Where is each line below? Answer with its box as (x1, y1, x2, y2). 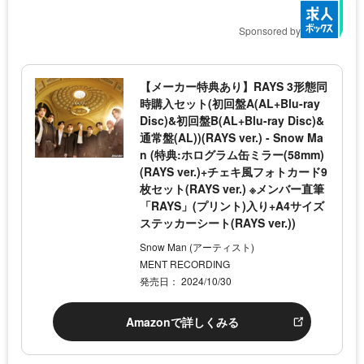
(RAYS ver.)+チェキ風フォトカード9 (140, 163, 328, 180)
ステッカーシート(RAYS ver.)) (140, 214, 297, 232)
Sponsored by (239, 24, 301, 38)
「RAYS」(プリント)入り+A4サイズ (140, 197, 325, 214)
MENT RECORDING (140, 257, 231, 271)
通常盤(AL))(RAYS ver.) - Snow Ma (140, 129, 324, 146)
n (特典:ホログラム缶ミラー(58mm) (140, 146, 325, 163)
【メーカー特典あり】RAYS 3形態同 (140, 78, 328, 95)
